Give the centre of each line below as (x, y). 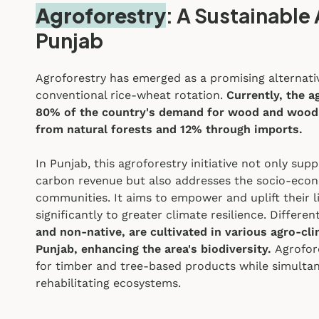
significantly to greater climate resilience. (151, 215)
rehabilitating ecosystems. (108, 283)
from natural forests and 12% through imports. (169, 130)
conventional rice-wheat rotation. (131, 95)
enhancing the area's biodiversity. (176, 249)
